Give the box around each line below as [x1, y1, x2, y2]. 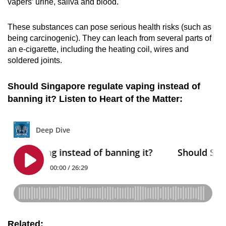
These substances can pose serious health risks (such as [8, 22, 211, 31]
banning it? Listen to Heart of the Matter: [8, 93, 183, 104]
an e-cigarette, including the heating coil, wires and [8, 44, 189, 53]
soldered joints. [8, 55, 62, 65]
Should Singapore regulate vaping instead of [8, 81, 200, 91]
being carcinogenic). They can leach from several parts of [8, 33, 211, 42]
